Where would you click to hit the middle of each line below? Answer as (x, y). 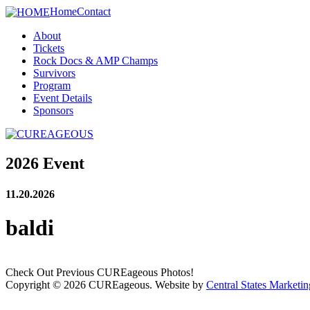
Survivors (54, 73)
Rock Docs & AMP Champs (95, 61)
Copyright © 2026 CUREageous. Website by (106, 285)
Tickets (49, 48)
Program (52, 86)
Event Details (63, 98)
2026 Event (45, 164)
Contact (94, 11)
